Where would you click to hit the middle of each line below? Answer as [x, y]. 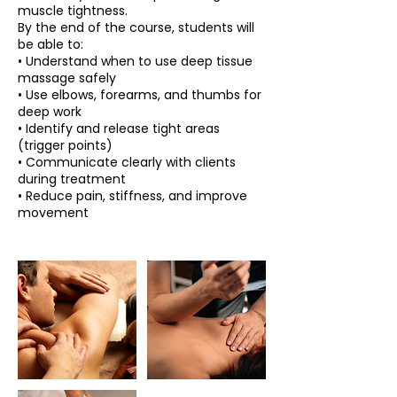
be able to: [51, 44]
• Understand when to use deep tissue [135, 61]
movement [53, 212]
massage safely [67, 78]
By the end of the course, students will [136, 27]
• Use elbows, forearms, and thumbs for [140, 94]
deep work [50, 111]
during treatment [72, 179]
